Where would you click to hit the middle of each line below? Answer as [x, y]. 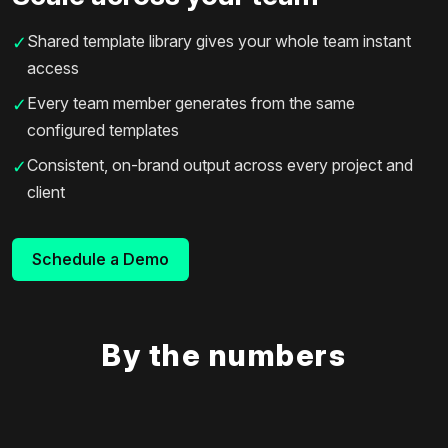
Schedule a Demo [100, 258]
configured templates [103, 129]
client [46, 191]
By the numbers [224, 354]
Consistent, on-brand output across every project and [220, 164]
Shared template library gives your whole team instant [219, 40]
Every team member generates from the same [191, 102]
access [53, 67]
